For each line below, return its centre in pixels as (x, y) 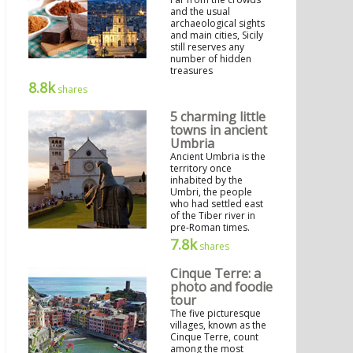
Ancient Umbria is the (218, 157)
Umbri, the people (211, 192)
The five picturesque (216, 314)
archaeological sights (217, 24)
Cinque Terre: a (216, 274)
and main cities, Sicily (217, 35)
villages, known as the (218, 325)
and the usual (200, 12)
